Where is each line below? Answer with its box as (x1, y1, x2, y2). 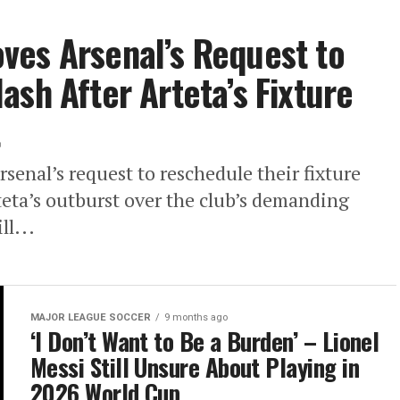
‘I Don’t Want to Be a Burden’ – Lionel (30, 323, 379, 359)
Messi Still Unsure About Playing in (30, 349, 359, 385)
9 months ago (164, 312, 228, 323)
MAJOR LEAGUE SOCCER (30, 312, 151, 323)
